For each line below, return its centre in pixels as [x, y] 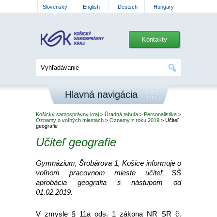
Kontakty [154, 39]
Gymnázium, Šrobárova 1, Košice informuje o [108, 163]
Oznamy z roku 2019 [134, 120]
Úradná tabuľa [121, 114]
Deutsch [127, 7]
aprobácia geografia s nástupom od [108, 182]
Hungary [164, 7]
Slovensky [55, 7]
